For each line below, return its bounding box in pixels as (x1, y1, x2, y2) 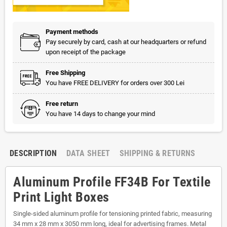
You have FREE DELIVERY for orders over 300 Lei (46, 79, 184, 87)
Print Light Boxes (13, 190, 109, 205)
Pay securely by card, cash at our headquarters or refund (46, 38, 206, 46)
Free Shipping (46, 69, 85, 77)
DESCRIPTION (10, 148, 57, 158)
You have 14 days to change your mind (46, 110, 155, 118)
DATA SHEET (66, 148, 110, 158)
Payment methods (46, 28, 98, 35)
